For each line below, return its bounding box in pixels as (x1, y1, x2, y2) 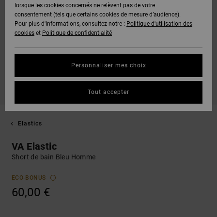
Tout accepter (88, 89, 129, 95)
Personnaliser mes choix (71, 62, 146, 69)
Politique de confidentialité (42, 30, 112, 36)
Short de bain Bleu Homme (12, 153, 96, 161)
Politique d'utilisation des (126, 20, 192, 27)
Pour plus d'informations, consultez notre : (15, 20, 126, 27)
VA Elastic (12, 140, 57, 152)
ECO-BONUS (12, 174, 46, 181)
